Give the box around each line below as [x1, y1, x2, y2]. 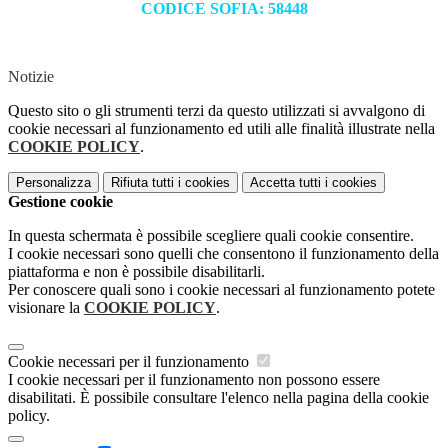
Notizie [8, 68, 54, 86]
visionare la [8, 299, 84, 317]
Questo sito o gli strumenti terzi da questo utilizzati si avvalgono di [8, 102, 425, 120]
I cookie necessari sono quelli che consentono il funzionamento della [8, 245, 439, 263]
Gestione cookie [8, 193, 113, 211]
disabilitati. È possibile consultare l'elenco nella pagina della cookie [8, 389, 429, 407]
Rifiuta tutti [111, 175, 174, 191]
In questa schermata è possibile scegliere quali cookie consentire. [8, 227, 414, 245]
